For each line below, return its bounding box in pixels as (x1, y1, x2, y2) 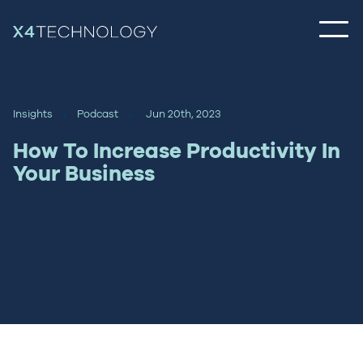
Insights (13, 108, 53, 120)
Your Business (13, 161, 155, 186)
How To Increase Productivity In (13, 139, 340, 163)
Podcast (77, 108, 118, 120)
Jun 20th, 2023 (146, 108, 221, 120)
